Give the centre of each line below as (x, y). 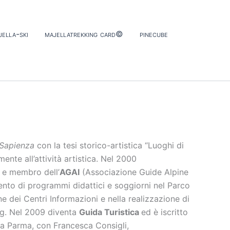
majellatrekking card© (84, 34)
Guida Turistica (110, 212)
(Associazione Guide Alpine (134, 172)
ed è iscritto (165, 212)
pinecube (154, 34)
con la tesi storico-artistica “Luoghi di (109, 145)
